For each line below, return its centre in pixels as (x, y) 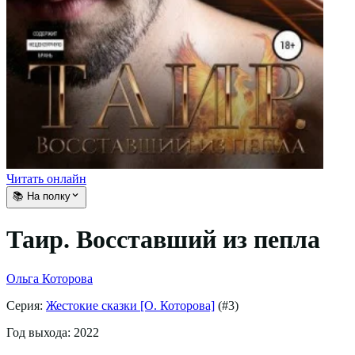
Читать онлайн (46, 178)
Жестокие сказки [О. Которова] (130, 305)
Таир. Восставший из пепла (163, 240)
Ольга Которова (50, 278)
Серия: (26, 305)
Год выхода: (40, 332)
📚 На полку (42, 196)
